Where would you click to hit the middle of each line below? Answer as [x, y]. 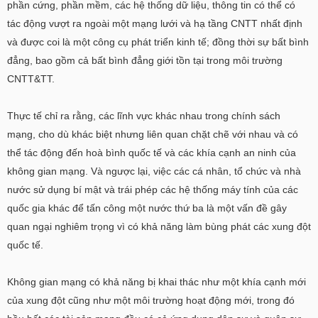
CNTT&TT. [31, 79]
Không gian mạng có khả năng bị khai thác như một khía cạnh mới [157, 282]
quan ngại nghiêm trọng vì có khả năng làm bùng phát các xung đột [159, 226]
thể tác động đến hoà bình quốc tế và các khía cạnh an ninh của [152, 153]
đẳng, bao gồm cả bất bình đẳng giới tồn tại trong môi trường [145, 60]
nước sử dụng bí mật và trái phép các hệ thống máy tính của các [153, 190]
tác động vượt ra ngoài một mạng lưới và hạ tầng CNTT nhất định [155, 23]
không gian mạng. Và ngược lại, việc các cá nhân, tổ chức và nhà [154, 171]
